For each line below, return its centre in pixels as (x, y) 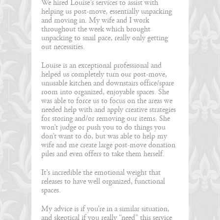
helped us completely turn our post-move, (104, 74)
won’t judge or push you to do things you (103, 127)
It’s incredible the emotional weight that (101, 172)
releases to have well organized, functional (103, 181)
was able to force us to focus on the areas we (107, 101)
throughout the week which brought (96, 29)
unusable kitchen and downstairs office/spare (108, 83)
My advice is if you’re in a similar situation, (105, 209)
